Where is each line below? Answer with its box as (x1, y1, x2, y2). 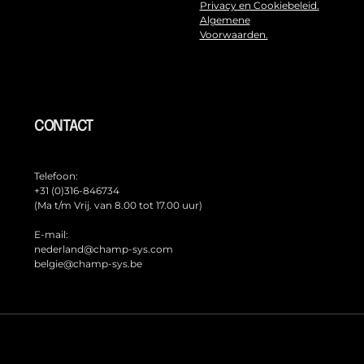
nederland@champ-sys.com (34, 244, 173, 256)
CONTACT (34, 119, 94, 135)
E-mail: (34, 229, 68, 241)
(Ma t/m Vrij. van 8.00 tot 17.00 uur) (34, 200, 202, 212)
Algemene (199, 15, 250, 27)
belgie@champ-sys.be (34, 258, 142, 271)
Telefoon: (34, 171, 78, 183)
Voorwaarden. (199, 29, 268, 41)
